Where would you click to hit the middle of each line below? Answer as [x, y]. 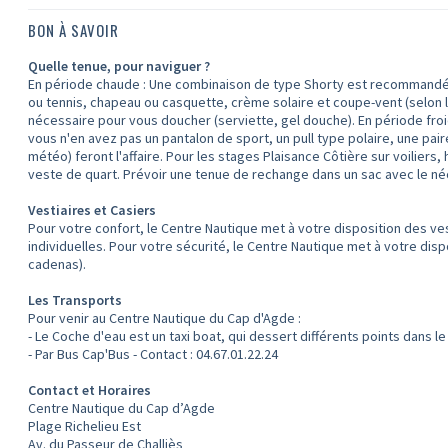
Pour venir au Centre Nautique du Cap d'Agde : [165, 318]
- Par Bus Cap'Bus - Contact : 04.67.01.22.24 [153, 354]
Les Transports [75, 300]
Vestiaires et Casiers [92, 210]
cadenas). [59, 264]
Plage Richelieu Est [85, 426]
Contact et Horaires [90, 390]
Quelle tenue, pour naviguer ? [119, 66]
